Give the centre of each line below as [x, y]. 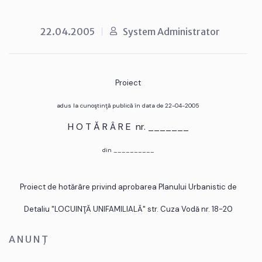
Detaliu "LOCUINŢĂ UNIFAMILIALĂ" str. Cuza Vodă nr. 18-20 [128, 209]
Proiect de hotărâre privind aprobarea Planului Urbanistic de [128, 187]
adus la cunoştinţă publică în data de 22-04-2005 [128, 105]
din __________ [128, 150]
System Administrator [171, 31]
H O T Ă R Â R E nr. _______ [128, 126]
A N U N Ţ [28, 239]
